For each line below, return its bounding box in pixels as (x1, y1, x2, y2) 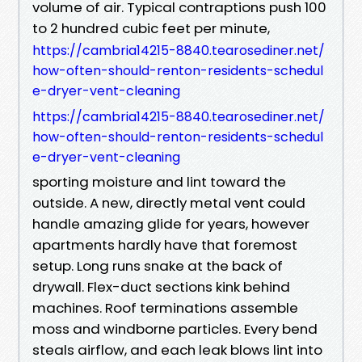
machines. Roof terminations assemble (32, 297, 298, 318)
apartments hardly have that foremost (32, 234, 297, 255)
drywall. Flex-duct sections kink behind (32, 276, 290, 297)
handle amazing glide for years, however (32, 213, 309, 234)
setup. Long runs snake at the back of (32, 255, 283, 276)
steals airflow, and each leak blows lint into (32, 339, 322, 360)
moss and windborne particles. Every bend (32, 318, 318, 339)
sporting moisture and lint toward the (32, 171, 286, 192)
